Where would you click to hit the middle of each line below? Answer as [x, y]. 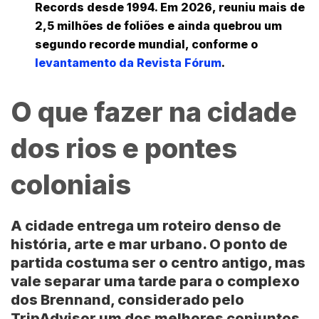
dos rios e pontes [124, 148]
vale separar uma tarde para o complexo [155, 282]
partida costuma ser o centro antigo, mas [158, 263]
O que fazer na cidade [154, 112]
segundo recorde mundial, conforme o [147, 44]
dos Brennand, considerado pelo [127, 300]
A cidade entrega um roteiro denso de [146, 226]
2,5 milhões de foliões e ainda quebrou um [159, 25]
